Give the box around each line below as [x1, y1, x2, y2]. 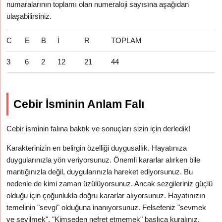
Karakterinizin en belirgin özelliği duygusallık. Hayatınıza [6, 144, 187, 152]
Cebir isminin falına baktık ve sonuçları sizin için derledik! [6, 124, 191, 133]
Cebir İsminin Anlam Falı [13, 98, 145, 111]
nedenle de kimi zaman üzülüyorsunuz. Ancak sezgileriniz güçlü [6, 179, 213, 188]
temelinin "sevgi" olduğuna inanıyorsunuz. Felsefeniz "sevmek [6, 203, 207, 212]
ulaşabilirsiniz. [6, 12, 52, 20]
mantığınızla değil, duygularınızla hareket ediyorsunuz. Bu [6, 167, 193, 176]
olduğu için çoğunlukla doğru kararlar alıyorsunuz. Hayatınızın [6, 191, 206, 200]
